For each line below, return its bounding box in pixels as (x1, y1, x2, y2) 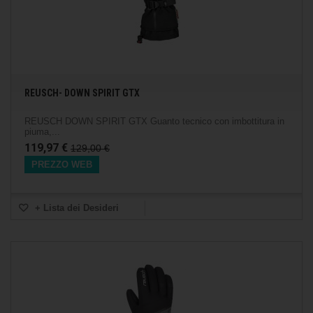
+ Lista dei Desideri (32, 203, 119, 213)
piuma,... (24, 126, 60, 137)
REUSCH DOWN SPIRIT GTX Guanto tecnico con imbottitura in (24, 116, 284, 126)
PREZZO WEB (31, 159, 92, 170)
